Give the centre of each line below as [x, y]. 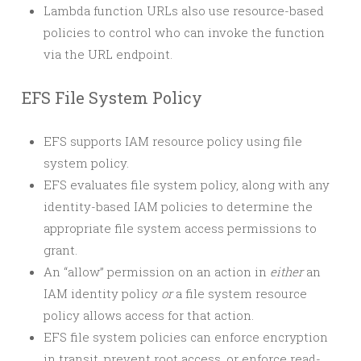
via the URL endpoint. [108, 54]
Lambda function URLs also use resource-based [184, 10]
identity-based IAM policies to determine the [178, 206]
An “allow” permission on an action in [157, 272]
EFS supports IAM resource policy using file [173, 141]
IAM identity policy [102, 293]
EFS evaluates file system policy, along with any [187, 185]
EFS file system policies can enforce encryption [186, 337]
